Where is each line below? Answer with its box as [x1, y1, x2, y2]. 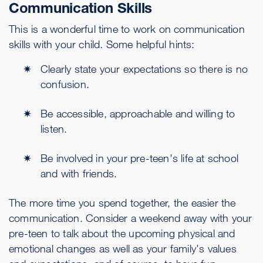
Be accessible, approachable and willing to [41, 107, 235, 120]
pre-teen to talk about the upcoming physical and [9, 227, 235, 240]
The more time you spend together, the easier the [9, 196, 236, 209]
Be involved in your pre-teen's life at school [41, 151, 239, 164]
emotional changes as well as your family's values [9, 242, 237, 255]
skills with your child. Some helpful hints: [9, 38, 195, 50]
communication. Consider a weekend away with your [9, 211, 252, 224]
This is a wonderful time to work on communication [9, 22, 245, 35]
